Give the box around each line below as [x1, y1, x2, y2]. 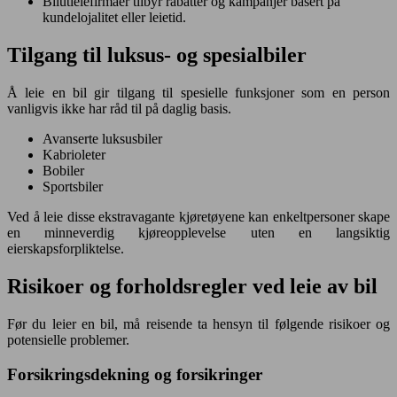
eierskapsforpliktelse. [7, 241, 124, 257]
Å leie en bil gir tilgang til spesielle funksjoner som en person [7, 85, 390, 101]
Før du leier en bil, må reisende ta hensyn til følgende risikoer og [7, 315, 390, 331]
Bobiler [43, 163, 84, 179]
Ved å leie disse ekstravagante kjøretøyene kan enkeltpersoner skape [7, 209, 390, 225]
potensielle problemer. [7, 331, 129, 347]
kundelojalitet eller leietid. [43, 10, 186, 26]
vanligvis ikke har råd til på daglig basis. [7, 101, 231, 117]
